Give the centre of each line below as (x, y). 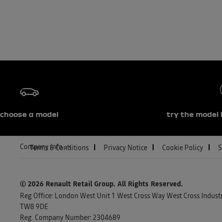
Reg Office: (36, 196)
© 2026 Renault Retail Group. (69, 184)
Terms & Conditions (59, 148)
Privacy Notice (125, 148)
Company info (41, 147)
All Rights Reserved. (150, 184)
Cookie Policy (183, 148)
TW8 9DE (34, 207)
